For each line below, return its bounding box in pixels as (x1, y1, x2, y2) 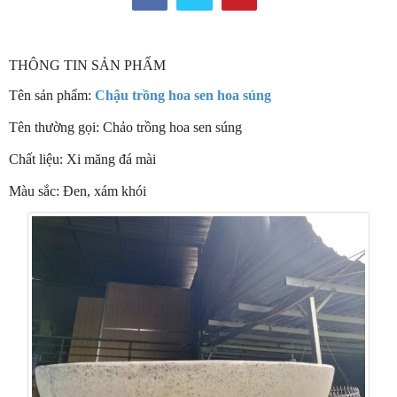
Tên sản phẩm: (9, 88, 95, 104)
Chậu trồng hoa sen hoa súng (95, 88, 271, 104)
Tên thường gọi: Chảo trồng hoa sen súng (9, 120, 242, 136)
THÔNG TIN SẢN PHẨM (9, 58, 166, 74)
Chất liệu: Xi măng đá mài (9, 152, 156, 167)
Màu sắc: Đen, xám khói (9, 183, 146, 199)
